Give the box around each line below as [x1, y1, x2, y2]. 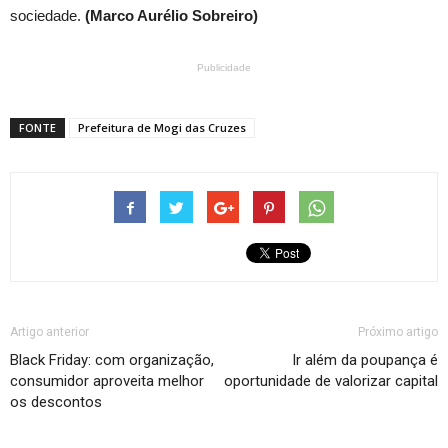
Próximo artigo [358, 325, 438, 340]
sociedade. [10, 7, 85, 25]
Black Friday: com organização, [10, 351, 214, 370]
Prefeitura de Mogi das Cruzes [78, 120, 246, 136]
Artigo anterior [10, 325, 89, 340]
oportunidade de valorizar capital [224, 372, 438, 391]
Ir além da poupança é [292, 351, 438, 370]
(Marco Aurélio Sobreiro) [85, 7, 258, 25]
